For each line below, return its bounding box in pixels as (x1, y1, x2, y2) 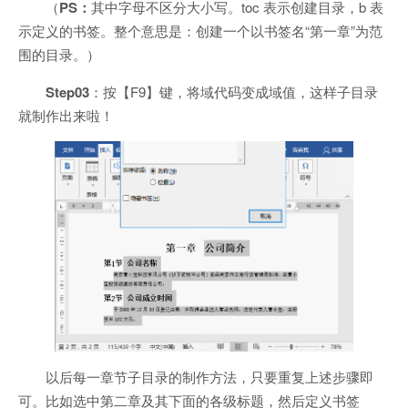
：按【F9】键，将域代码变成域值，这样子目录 (89, 81, 378, 101)
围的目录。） (18, 44, 100, 64)
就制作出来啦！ (18, 105, 114, 125)
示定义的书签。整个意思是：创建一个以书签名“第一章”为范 (18, 20, 382, 40)
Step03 (46, 81, 89, 102)
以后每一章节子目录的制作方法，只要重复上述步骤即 (46, 366, 373, 386)
